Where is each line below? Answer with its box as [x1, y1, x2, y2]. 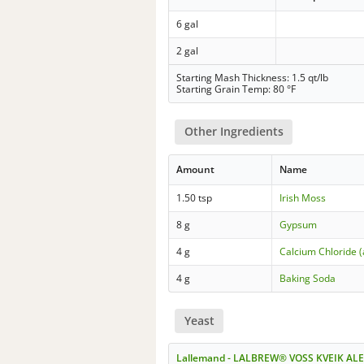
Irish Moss [279, 190, 327, 205]
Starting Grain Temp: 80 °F [176, 82, 297, 97]
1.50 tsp [176, 190, 213, 205]
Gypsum [279, 217, 318, 232]
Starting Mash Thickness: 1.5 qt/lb [176, 71, 329, 85]
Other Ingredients [184, 123, 284, 140]
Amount [176, 162, 215, 176]
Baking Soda [279, 271, 336, 285]
